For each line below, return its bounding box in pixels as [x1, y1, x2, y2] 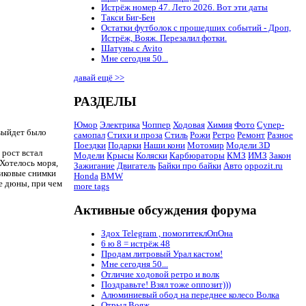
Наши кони [143, 141, 185, 151]
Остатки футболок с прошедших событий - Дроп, [101, 23, 291, 33]
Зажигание [74, 161, 115, 171]
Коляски [136, 151, 167, 161]
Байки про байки [158, 161, 221, 171]
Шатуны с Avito [101, 44, 163, 54]
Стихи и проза [107, 130, 163, 141]
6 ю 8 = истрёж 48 [101, 238, 170, 249]
